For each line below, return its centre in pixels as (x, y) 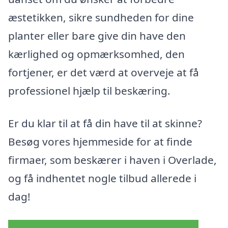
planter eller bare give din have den (97, 36)
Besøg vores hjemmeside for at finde (100, 141)
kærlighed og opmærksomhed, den (96, 54)
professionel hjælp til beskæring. (89, 91)
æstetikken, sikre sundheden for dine (101, 18)
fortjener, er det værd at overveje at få (104, 73)
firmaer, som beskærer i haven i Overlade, (112, 160)
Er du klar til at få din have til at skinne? (105, 123)
